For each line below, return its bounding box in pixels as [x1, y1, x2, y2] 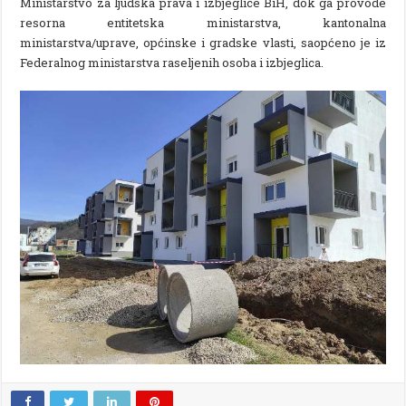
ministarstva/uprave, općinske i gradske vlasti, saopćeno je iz [20, 34, 386, 51]
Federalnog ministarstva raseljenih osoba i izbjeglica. [20, 53, 324, 71]
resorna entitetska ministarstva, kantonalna [20, 14, 386, 31]
